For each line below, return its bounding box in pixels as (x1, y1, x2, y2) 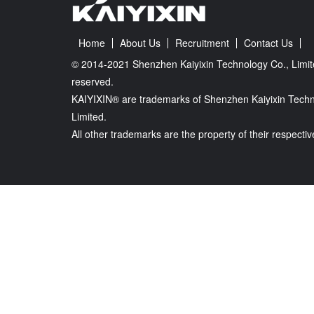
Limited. (71, 109, 107, 123)
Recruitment (175, 35, 229, 50)
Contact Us (244, 35, 293, 50)
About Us (120, 35, 161, 50)
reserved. (71, 74, 114, 88)
